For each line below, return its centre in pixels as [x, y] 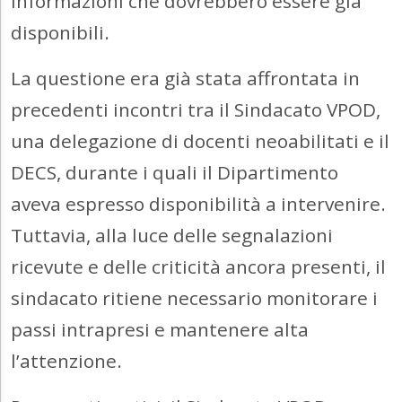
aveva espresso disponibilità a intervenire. [198, 204]
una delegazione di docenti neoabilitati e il [200, 141]
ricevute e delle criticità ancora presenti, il [198, 267]
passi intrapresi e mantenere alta [160, 330]
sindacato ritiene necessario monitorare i [194, 298]
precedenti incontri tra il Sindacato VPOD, [196, 110]
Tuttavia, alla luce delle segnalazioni [172, 236]
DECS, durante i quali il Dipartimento [175, 173]
